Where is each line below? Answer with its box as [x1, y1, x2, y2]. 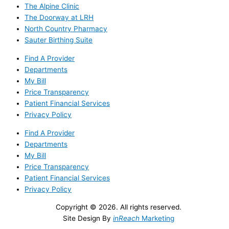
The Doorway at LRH [25, 13, 94, 22]
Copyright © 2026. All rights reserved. [56, 203, 181, 212]
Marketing [140, 214, 174, 223]
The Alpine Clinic [25, 2, 79, 11]
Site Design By [63, 214, 113, 223]
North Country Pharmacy [25, 25, 107, 33]
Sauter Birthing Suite [25, 36, 93, 44]
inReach [113, 214, 140, 223]
